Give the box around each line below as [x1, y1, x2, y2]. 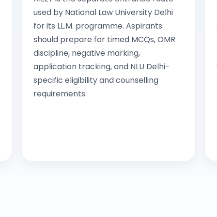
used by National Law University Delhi [33, 7, 173, 18]
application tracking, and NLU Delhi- [33, 61, 170, 73]
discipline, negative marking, [33, 47, 140, 59]
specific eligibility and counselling [33, 75, 158, 86]
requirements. [33, 88, 87, 100]
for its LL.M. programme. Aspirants [33, 20, 162, 32]
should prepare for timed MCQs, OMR [33, 34, 175, 46]
